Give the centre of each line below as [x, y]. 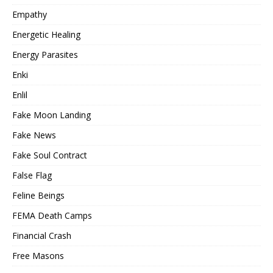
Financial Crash [42, 236]
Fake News [34, 135]
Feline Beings [38, 196]
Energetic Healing [46, 35]
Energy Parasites [45, 55]
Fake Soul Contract [50, 155]
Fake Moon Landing [51, 115]
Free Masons [38, 256]
